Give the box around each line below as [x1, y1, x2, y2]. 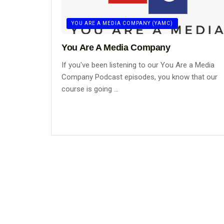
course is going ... [61, 84, 118, 93]
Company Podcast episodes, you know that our [61, 72, 217, 81]
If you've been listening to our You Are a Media [61, 60, 214, 69]
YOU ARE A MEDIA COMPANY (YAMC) [71, 20, 173, 26]
